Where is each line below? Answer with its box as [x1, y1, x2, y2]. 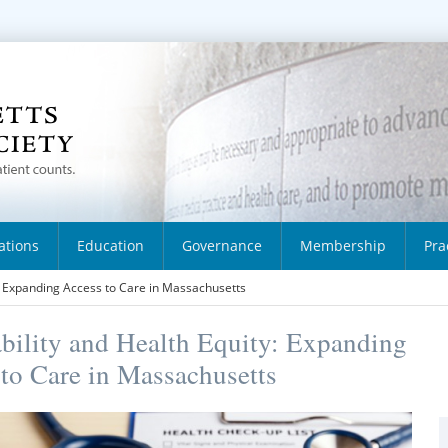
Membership [300, 236, 386, 255]
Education [77, 236, 144, 255]
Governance [182, 236, 262, 255]
